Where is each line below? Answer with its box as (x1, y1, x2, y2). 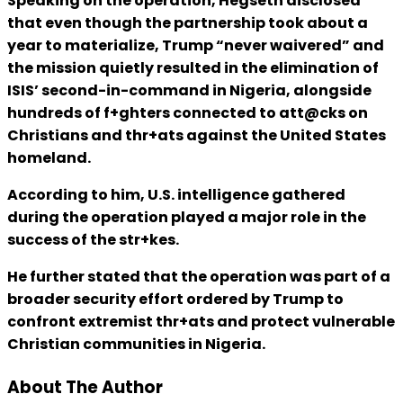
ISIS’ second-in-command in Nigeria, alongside (7, 80, 372, 102)
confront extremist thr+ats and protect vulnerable (7, 311, 395, 333)
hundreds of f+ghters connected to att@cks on (7, 103, 368, 124)
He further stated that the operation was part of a (7, 266, 390, 288)
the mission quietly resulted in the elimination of (7, 58, 379, 79)
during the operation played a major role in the (7, 207, 366, 228)
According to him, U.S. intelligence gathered (7, 184, 345, 206)
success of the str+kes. (7, 229, 179, 251)
